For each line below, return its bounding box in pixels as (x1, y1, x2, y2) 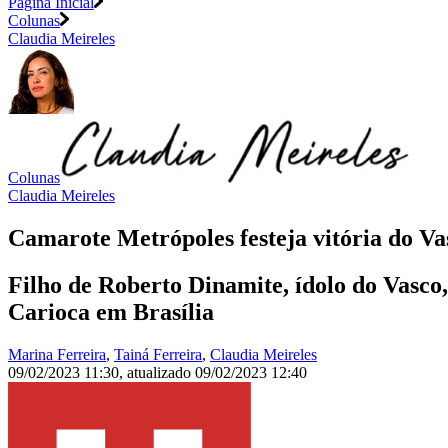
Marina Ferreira (8, 346, 106, 364)
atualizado (127, 364, 195, 382)
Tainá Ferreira (114, 346, 202, 364)
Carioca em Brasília (8, 299, 214, 326)
